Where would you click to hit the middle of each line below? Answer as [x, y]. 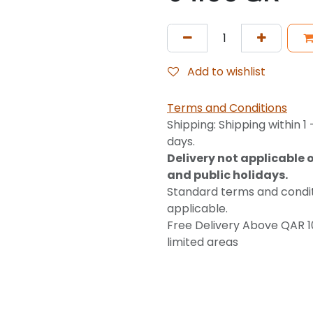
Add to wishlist [226, 71]
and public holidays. [227, 175]
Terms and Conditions [227, 108]
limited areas [203, 242]
